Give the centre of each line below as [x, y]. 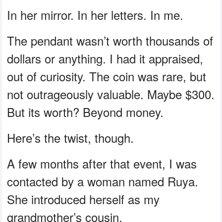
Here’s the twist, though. [71, 138]
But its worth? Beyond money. [85, 112]
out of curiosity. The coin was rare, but [107, 76]
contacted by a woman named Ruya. [103, 181]
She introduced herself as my [83, 199]
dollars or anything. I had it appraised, [105, 58]
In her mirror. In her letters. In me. [95, 15]
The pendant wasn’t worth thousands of [110, 41]
